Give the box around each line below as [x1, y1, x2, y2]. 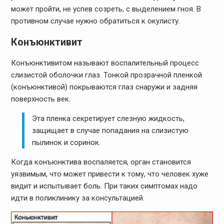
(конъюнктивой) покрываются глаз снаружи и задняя [10, 82, 197, 91]
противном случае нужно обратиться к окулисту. [10, 16, 180, 25]
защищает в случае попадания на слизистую [32, 125, 189, 135]
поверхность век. [10, 94, 70, 103]
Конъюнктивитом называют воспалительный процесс [10, 58, 199, 67]
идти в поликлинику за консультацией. [10, 193, 144, 202]
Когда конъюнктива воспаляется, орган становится [10, 157, 191, 166]
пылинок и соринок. [32, 137, 101, 147]
